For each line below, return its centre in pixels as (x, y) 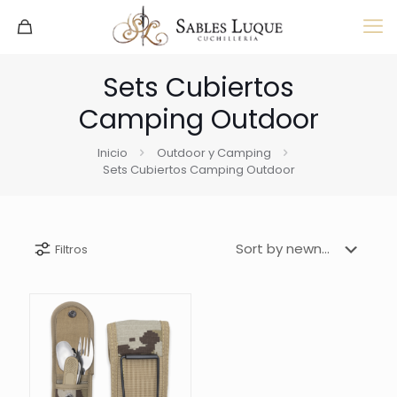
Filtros (71, 249)
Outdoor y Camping (214, 153)
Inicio (112, 153)
